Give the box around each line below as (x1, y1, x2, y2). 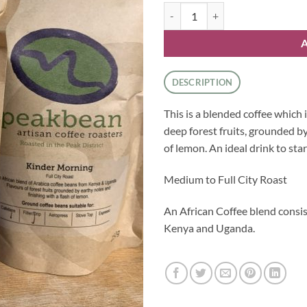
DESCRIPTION (171, 77, 233, 88)
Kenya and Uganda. (164, 221, 255, 234)
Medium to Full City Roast (164, 173, 287, 186)
